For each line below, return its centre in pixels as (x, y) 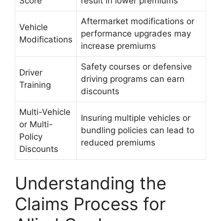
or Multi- (36, 124)
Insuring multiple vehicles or (136, 118)
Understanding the (91, 183)
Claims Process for (90, 203)
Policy (31, 137)
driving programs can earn (133, 79)
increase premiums (118, 46)
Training (35, 85)
